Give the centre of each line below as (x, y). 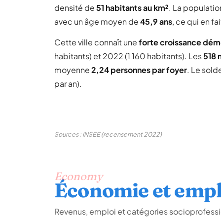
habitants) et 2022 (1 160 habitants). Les (129, 56)
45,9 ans (156, 21)
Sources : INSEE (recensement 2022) (108, 134)
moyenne (73, 70)
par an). (68, 84)
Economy (78, 176)
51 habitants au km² (132, 8)
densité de (75, 8)
